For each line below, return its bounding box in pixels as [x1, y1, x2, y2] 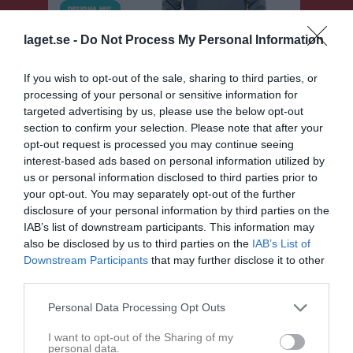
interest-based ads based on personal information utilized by [24, 154, 325, 167]
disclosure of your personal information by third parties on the [24, 203, 329, 217]
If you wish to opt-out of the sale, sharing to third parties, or [24, 71, 318, 84]
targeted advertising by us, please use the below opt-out [24, 104, 303, 117]
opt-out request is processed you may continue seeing [24, 137, 294, 150]
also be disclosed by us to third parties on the [24, 236, 252, 250]
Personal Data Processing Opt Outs [48, 301, 225, 314]
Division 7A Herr [9, 147, 102, 163]
